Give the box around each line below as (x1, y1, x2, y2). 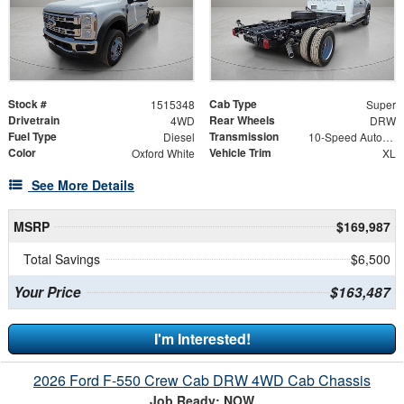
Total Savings (23, 249, 100, 268)
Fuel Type (8, 127, 57, 144)
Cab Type (209, 95, 257, 112)
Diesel (162, 128, 195, 144)
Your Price (13, 281, 81, 302)
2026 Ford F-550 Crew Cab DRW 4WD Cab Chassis (33, 369, 371, 390)
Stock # (8, 95, 47, 112)
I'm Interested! (153, 327, 251, 349)
